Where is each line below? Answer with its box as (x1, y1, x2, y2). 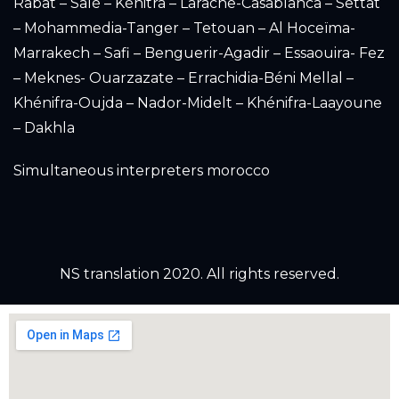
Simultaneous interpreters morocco (13, 161, 270, 179)
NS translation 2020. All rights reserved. (60, 265, 339, 282)
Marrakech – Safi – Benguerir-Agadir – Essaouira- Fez (13, 44, 385, 61)
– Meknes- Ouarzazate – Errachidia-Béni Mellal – (13, 69, 354, 86)
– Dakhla (13, 118, 75, 136)
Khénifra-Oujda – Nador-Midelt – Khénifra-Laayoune (13, 94, 382, 111)
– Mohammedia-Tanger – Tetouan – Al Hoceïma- (13, 19, 355, 37)
